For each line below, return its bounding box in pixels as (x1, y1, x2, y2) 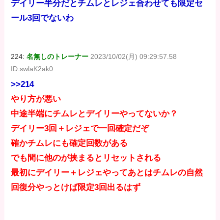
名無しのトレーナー (27, 52, 89, 60)
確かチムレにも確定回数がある (11, 138, 128, 148)
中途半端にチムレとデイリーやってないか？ (11, 109, 178, 119)
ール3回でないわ (11, 13, 74, 23)
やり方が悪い (11, 94, 61, 104)
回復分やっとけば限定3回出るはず (11, 183, 141, 192)
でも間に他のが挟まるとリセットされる (11, 153, 162, 163)
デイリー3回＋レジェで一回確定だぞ (11, 124, 149, 134)
